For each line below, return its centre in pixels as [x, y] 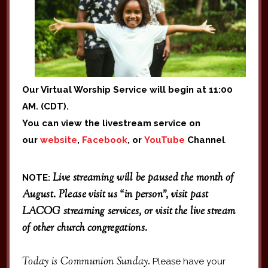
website [58, 140]
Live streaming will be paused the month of [143, 178]
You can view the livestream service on [111, 124]
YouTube [164, 140]
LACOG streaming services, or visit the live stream [129, 212]
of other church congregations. [85, 229]
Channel [205, 140]
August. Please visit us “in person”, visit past [115, 195]
